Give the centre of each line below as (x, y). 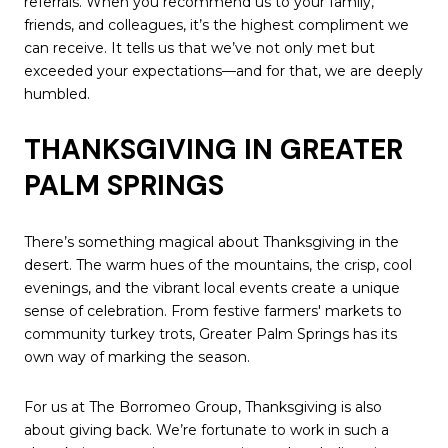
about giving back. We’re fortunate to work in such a (206, 429)
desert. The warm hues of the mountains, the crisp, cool (218, 265)
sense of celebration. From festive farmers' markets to (213, 311)
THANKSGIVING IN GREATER (213, 150)
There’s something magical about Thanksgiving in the (211, 242)
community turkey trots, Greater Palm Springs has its (210, 334)
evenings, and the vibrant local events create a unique (212, 288)
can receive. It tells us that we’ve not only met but (199, 47)
